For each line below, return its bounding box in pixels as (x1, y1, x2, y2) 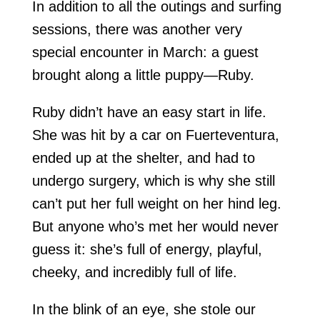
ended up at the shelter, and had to (31, 150, 255, 166)
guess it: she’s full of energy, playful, (31, 241, 262, 258)
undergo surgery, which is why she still (31, 173, 275, 189)
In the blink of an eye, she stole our (31, 301, 256, 318)
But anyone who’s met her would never (31, 219, 279, 235)
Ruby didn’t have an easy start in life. (31, 104, 266, 121)
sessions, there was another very (31, 21, 242, 38)
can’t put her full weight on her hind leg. (31, 196, 281, 212)
